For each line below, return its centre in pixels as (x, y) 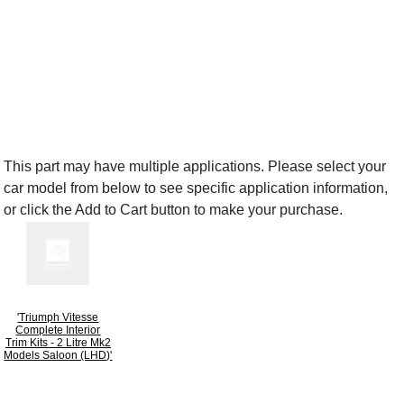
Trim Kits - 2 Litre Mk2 (58, 342)
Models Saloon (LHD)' (58, 355)
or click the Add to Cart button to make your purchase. (174, 209)
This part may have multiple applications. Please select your (195, 166)
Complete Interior (58, 330)
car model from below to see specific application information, (196, 188)
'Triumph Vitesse (58, 317)
